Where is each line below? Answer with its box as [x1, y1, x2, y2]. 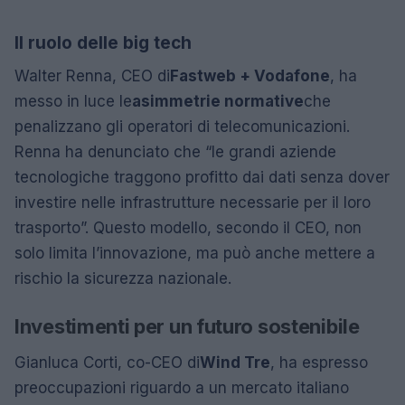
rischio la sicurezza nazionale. [14, 268, 231, 287]
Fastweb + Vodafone [170, 66, 330, 85]
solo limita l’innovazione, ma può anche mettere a [14, 243, 375, 262]
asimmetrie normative [132, 91, 304, 110]
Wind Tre [200, 353, 270, 372]
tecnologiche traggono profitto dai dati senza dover [14, 167, 390, 186]
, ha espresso [270, 353, 368, 372]
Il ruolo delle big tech [14, 32, 192, 53]
